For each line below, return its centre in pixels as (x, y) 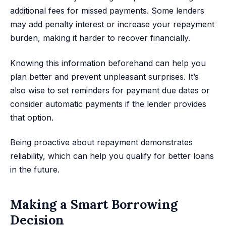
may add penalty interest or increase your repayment (112, 24)
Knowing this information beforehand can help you (108, 63)
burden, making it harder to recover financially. (100, 38)
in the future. (35, 170)
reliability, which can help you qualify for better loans (112, 156)
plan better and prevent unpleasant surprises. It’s (104, 76)
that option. (32, 117)
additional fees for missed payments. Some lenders (107, 11)
